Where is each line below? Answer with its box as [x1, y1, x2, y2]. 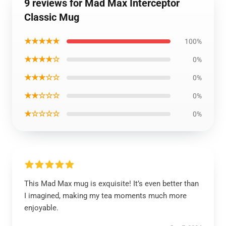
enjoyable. [24, 203, 59, 212]
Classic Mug [24, 11, 79, 23]
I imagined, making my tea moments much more [24, 191, 187, 200]
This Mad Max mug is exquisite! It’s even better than [24, 179, 199, 188]
